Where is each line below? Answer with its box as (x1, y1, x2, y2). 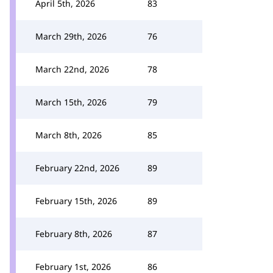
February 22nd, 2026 (35, 162, 119, 174)
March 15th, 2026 (35, 96, 107, 108)
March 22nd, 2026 (35, 63, 109, 75)
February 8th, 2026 (35, 228, 112, 239)
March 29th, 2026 (35, 30, 107, 42)
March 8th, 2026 (35, 129, 102, 141)
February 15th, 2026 (35, 195, 117, 207)
